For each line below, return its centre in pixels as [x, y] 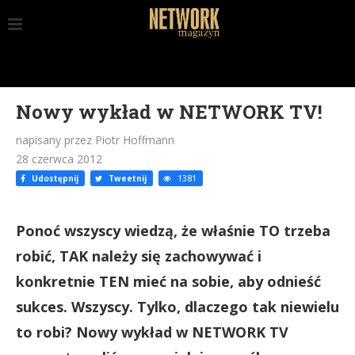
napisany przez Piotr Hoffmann [95, 140]
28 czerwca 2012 [59, 159]
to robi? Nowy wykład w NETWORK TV [152, 332]
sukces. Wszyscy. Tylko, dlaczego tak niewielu [177, 307]
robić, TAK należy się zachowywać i [139, 256]
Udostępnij [54, 178]
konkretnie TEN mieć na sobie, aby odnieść [168, 281]
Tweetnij [126, 178]
